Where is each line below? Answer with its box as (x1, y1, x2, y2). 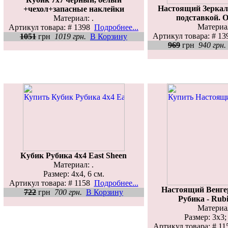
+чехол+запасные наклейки (23, 4, 124, 13)
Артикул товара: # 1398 (9, 22, 94, 32)
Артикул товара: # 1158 (9, 178, 94, 187)
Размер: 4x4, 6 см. (43, 169, 104, 178)
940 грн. (198, 40, 226, 49)
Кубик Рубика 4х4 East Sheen (20, 151, 127, 160)
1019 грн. (54, 32, 86, 41)
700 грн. (54, 187, 82, 196)
